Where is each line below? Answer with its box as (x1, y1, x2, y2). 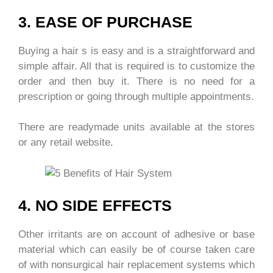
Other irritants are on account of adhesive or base (18, 229, 255, 241)
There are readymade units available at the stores (18, 121, 255, 133)
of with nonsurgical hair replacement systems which (18, 259, 255, 271)
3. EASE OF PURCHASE (18, 13, 193, 30)
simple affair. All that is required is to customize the (18, 60, 255, 72)
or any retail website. (18, 136, 113, 149)
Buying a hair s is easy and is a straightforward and (18, 44, 255, 57)
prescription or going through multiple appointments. (18, 90, 254, 102)
